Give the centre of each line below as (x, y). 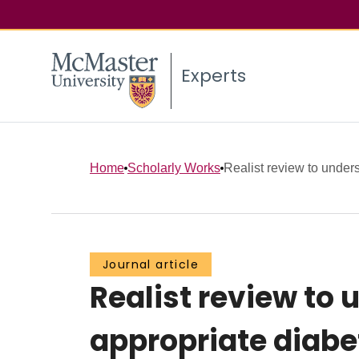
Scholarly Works (174, 167)
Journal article (151, 265)
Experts (214, 76)
